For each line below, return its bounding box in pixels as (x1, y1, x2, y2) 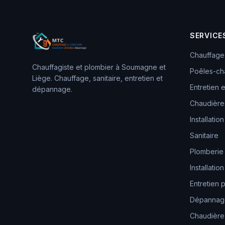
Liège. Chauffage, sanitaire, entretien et (32, 74, 163, 82)
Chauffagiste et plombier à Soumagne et (32, 63, 166, 71)
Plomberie (190, 147, 223, 156)
